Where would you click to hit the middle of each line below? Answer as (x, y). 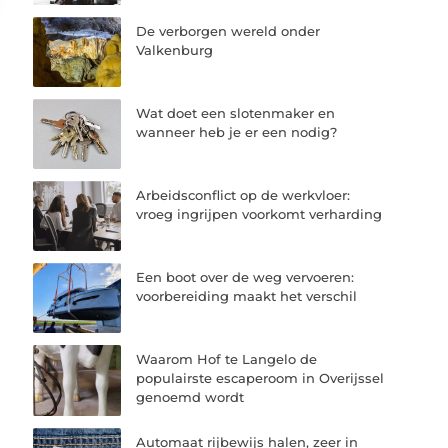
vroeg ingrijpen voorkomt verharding (259, 214)
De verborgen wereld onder (228, 30)
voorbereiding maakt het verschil (247, 296)
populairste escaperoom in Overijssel (260, 378)
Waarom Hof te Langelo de (227, 359)
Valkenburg (175, 49)
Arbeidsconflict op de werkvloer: (243, 195)
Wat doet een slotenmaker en (236, 112)
